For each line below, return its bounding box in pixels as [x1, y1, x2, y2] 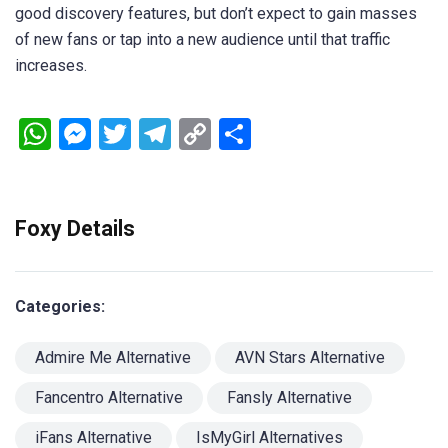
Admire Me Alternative [35, 348, 191, 368]
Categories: [15, 297, 105, 317]
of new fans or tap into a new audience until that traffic [15, 30, 390, 50]
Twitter [131, 115, 229, 154]
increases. [15, 56, 87, 76]
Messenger [91, 115, 246, 154]
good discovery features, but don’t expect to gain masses [15, 4, 417, 24]
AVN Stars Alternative [235, 348, 385, 368]
